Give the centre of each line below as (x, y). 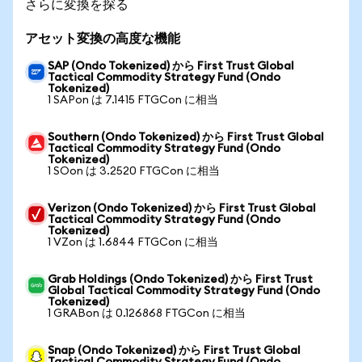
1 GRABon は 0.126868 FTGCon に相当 (147, 314)
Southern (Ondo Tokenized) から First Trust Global (186, 137)
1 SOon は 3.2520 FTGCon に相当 (134, 171)
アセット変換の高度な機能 (103, 39)
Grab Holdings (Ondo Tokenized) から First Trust (180, 280)
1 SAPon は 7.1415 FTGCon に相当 (133, 100)
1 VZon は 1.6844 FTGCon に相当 (133, 242)
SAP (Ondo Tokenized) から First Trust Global (171, 66)
